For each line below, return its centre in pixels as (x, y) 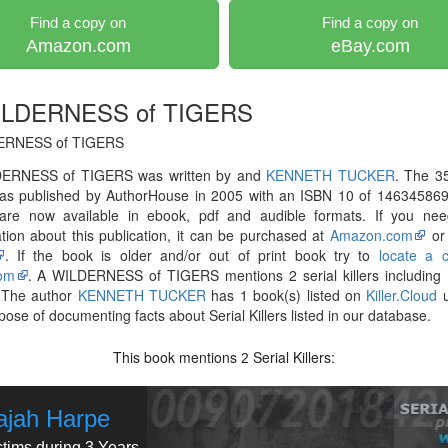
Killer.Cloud (402, 295)
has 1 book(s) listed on (286, 295)
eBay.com (370, 46)
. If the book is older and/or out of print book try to (191, 255)
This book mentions (177, 357)
